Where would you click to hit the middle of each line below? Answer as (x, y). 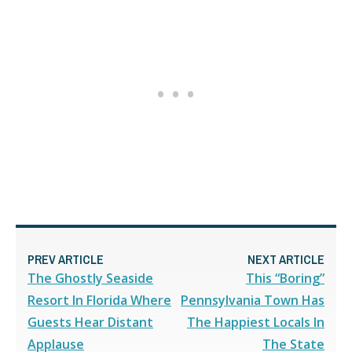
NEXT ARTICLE (286, 259)
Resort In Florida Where (99, 300)
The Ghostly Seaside (90, 278)
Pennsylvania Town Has (253, 300)
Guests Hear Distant (90, 322)
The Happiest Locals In (256, 322)
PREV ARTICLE (66, 259)
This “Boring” (285, 278)
